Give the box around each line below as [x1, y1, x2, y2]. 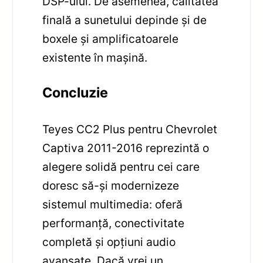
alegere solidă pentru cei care [42, 159, 200, 174]
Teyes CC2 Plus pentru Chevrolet [42, 122, 218, 136]
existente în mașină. [42, 50, 148, 65]
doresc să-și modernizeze [42, 178, 180, 193]
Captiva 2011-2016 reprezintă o [42, 140, 210, 155]
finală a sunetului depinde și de [42, 12, 207, 27]
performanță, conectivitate [42, 215, 185, 230]
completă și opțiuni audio [42, 234, 176, 249]
